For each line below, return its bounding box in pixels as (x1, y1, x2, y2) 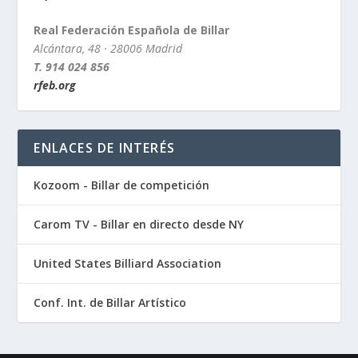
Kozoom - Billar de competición (34, 177, 210, 193)
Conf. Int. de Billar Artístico (34, 294, 187, 310)
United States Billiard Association (34, 255, 222, 271)
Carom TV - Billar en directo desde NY (34, 216, 245, 232)
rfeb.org (34, 77, 77, 93)
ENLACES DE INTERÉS (34, 138, 176, 157)
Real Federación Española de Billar (34, 22, 230, 38)
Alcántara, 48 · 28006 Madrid (34, 40, 183, 56)
